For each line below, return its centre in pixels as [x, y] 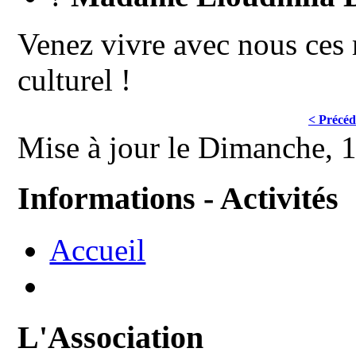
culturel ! [75, 79]
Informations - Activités [178, 199]
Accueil [98, 250]
